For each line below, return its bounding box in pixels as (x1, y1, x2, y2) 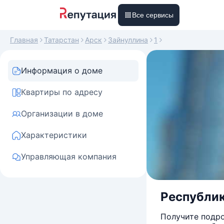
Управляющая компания (21, 151, 116, 161)
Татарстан (44, 35, 79, 44)
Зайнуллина (108, 35, 148, 44)
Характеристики (21, 130, 87, 140)
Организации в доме (21, 108, 103, 118)
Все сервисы (132, 11, 173, 19)
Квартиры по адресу (21, 87, 102, 97)
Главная (10, 35, 38, 44)
